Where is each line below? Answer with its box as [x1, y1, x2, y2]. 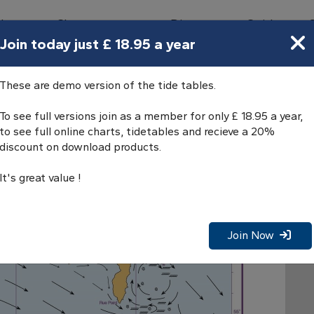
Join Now [227, 228, 280, 243]
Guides [245, 17, 286, 32]
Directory [170, 17, 224, 32]
